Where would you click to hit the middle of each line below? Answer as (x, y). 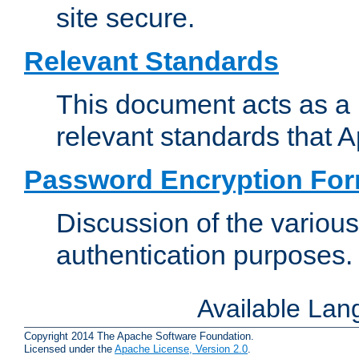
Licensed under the (69, 349)
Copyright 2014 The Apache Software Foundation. (139, 336)
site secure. (125, 18)
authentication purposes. (204, 255)
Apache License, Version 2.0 (181, 349)
